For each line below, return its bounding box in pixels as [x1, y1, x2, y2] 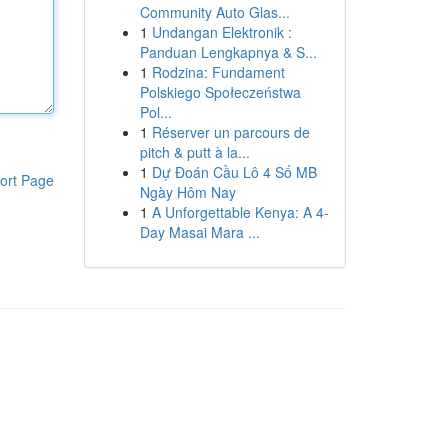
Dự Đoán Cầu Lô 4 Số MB [151, 162, 317, 182]
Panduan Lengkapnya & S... [139, 42, 317, 62]
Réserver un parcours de [151, 122, 310, 142]
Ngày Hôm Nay [139, 182, 236, 202]
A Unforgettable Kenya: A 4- [151, 202, 329, 222]
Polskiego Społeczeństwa [139, 82, 301, 102]
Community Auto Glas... [139, 2, 290, 22]
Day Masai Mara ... [139, 222, 260, 242]
